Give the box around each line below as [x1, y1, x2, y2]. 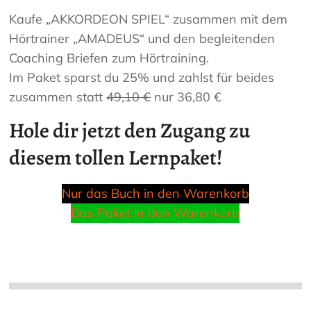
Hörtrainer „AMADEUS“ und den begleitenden [9, 31, 276, 47]
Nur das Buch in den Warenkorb [61, 185, 249, 202]
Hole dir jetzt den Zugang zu [9, 117, 251, 145]
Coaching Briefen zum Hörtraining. [9, 50, 210, 67]
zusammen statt [9, 89, 107, 106]
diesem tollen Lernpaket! [9, 144, 224, 172]
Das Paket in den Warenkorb [71, 205, 240, 221]
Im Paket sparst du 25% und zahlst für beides [9, 69, 275, 86]
